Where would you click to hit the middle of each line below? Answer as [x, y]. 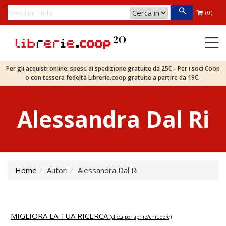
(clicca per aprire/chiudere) [141, 217]
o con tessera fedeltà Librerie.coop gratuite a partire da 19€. [113, 77]
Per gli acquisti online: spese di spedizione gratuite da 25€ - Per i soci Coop [113, 68]
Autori [57, 170]
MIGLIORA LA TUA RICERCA [60, 216]
